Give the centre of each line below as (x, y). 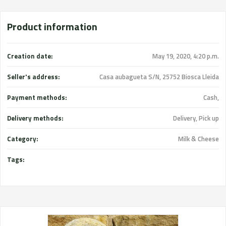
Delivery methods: (35, 118)
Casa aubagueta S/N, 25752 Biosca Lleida (159, 77)
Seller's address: (34, 77)
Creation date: (30, 56)
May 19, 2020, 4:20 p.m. (186, 56)
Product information (52, 26)
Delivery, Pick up (196, 118)
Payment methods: (37, 97)
